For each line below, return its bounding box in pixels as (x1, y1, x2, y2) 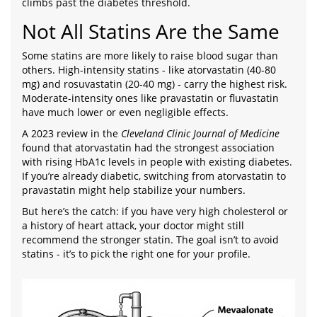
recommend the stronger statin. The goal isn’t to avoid (22, 233, 279, 246)
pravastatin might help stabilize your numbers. (22, 183, 246, 197)
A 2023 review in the (22, 127, 121, 140)
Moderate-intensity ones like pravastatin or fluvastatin (22, 91, 279, 105)
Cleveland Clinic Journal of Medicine (121, 127, 279, 140)
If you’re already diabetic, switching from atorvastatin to (22, 169, 286, 183)
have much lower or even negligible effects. (22, 105, 229, 119)
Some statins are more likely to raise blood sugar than (22, 49, 278, 62)
